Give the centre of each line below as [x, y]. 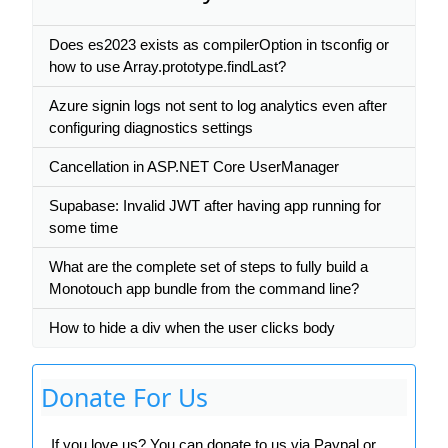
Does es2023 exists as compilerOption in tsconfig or [219, 44]
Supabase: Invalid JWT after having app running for [215, 205]
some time [83, 227]
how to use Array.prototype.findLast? [167, 66]
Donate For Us [124, 397]
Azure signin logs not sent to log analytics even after [218, 105]
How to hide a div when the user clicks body [192, 327]
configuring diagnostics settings [151, 127]
